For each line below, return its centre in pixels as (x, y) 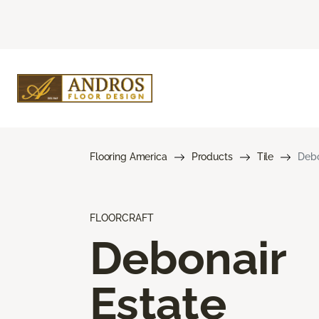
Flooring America (129, 156)
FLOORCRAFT (122, 218)
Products (212, 156)
